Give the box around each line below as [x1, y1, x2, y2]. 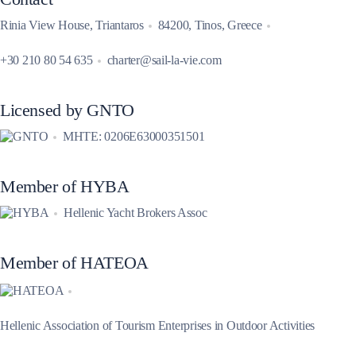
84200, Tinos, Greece [157, 17, 262, 32]
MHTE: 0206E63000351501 [62, 129, 205, 143]
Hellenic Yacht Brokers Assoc [63, 205, 207, 219]
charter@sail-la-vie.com [106, 52, 222, 67]
